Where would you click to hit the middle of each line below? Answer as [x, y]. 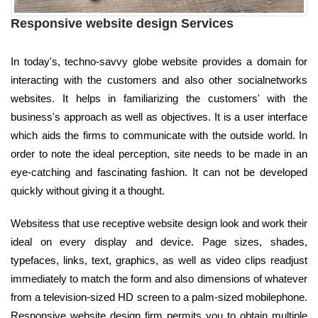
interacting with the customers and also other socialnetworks [159, 79]
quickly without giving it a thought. [88, 190]
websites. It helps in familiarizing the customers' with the [159, 98]
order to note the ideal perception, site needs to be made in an [159, 153]
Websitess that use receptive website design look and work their [159, 223]
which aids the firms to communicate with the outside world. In [159, 135]
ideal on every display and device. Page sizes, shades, [159, 241]
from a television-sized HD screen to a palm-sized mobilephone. [159, 297]
